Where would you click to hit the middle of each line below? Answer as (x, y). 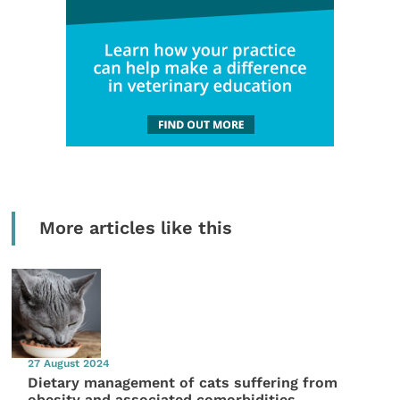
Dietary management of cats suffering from (183, 382)
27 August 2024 (69, 364)
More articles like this (135, 228)
